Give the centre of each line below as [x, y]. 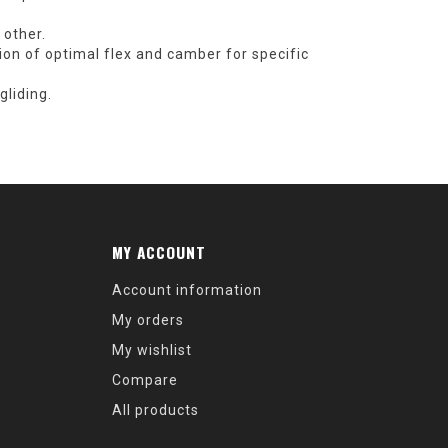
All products [155, 409]
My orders [148, 319]
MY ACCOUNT [159, 251]
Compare [145, 379]
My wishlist [152, 349]
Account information [187, 289]
